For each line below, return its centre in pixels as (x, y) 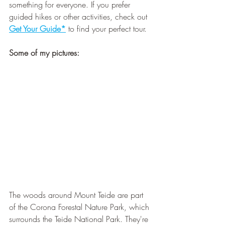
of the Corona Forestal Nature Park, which (80, 207)
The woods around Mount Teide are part (77, 195)
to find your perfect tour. (106, 29)
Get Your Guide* (37, 29)
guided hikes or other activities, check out (79, 17)
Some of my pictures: (44, 53)
